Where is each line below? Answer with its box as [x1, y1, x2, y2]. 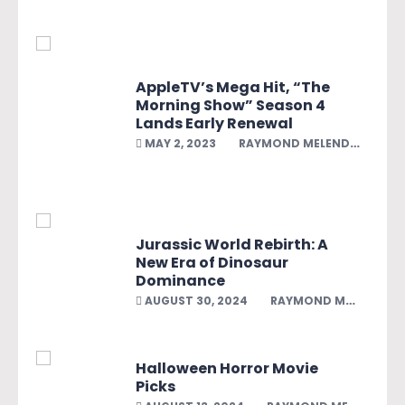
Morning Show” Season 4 [136, 94, 325, 116]
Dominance [136, 269, 225, 291]
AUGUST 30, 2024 [142, 292, 248, 308]
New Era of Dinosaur [136, 251, 288, 273]
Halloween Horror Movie [136, 357, 318, 379]
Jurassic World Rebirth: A [136, 233, 328, 255]
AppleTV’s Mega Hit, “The [136, 76, 330, 98]
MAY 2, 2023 [142, 135, 216, 151]
